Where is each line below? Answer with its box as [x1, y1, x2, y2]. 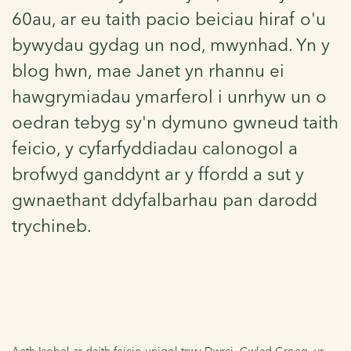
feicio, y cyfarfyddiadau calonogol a [12, 136, 298, 159]
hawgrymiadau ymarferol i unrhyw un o [12, 85, 327, 107]
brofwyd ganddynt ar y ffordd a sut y [12, 162, 304, 185]
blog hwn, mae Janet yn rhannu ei [12, 59, 284, 81]
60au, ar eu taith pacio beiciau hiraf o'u [12, 7, 326, 30]
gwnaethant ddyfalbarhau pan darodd [12, 188, 317, 211]
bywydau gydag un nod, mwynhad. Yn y [12, 33, 330, 56]
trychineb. [12, 214, 92, 237]
